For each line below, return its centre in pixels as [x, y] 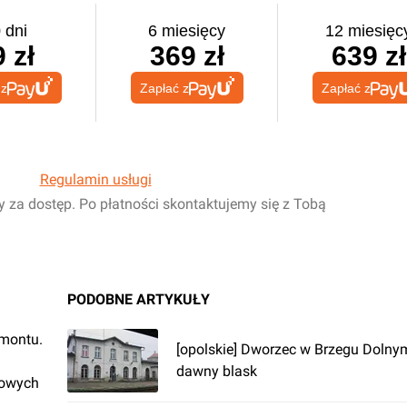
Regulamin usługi [95, 179]
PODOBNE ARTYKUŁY [139, 299]
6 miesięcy [187, 31]
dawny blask [217, 371]
